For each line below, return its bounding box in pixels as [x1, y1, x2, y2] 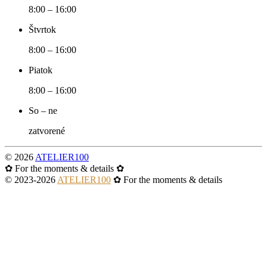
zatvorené [29, 126, 65, 136]
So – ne [29, 105, 57, 116]
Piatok [29, 65, 52, 76]
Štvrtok [29, 24, 56, 35]
